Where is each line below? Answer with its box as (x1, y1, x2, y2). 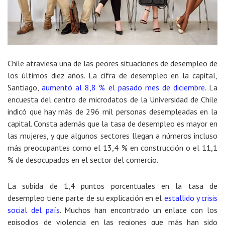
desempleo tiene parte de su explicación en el (8, 193, 164, 203)
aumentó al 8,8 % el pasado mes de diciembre (42, 82, 205, 93)
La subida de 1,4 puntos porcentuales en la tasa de (8, 181, 217, 191)
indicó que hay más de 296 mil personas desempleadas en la (8, 106, 217, 117)
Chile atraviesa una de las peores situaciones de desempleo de (8, 58, 217, 69)
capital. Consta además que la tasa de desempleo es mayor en (8, 119, 217, 129)
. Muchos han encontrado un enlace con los (59, 205, 218, 215)
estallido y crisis (164, 193, 218, 203)
